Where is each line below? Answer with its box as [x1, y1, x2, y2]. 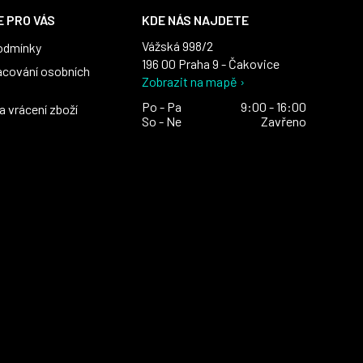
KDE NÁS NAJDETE [142, 12, 250, 28]
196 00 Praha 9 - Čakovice [142, 56, 280, 72]
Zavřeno [260, 113, 306, 130]
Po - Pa [142, 99, 182, 115]
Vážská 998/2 [142, 38, 214, 54]
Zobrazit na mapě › [142, 74, 246, 90]
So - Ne [142, 113, 182, 130]
